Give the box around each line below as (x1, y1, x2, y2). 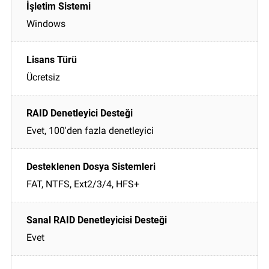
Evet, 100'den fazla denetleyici (26, 124, 154, 136)
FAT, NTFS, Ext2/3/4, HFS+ (26, 178, 139, 190)
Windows (26, 17, 65, 29)
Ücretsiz (26, 71, 60, 83)
